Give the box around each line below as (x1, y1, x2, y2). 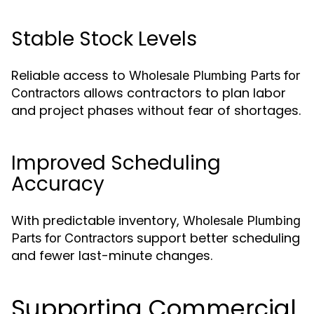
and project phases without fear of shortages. (11, 102, 301, 119)
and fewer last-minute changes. (11, 247, 212, 264)
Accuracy (11, 170, 104, 198)
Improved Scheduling (11, 149, 221, 177)
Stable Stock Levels (11, 25, 197, 53)
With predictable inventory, (11, 212, 183, 229)
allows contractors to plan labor (80, 84, 286, 102)
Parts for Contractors (11, 231, 133, 245)
